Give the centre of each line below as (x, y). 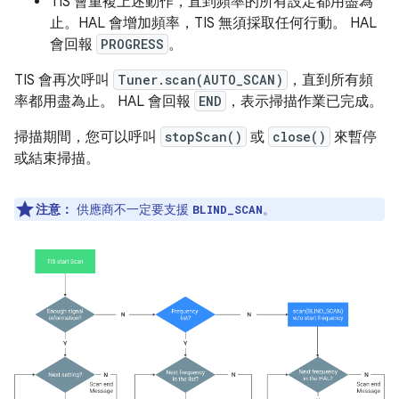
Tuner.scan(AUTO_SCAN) (200, 80)
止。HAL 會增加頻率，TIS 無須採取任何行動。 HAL (213, 24)
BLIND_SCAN (228, 210)
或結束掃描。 (57, 159)
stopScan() (204, 137)
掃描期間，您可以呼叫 (87, 138)
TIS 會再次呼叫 (64, 81)
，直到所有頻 (330, 81)
